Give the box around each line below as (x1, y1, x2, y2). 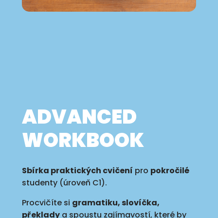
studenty (21, 177, 59, 188)
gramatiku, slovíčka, (72, 197, 160, 208)
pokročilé (150, 164, 189, 176)
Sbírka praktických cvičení (21, 164, 133, 176)
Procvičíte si (21, 197, 72, 208)
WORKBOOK (21, 126, 144, 154)
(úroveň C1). (59, 177, 107, 188)
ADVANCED (21, 103, 137, 130)
